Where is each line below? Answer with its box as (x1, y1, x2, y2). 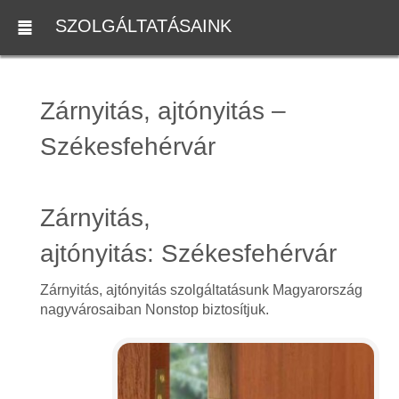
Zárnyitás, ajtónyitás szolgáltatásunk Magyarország (39, 282, 362, 297)
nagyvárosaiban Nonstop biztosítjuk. (39, 302, 269, 317)
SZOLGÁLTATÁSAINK (55, 16, 232, 37)
